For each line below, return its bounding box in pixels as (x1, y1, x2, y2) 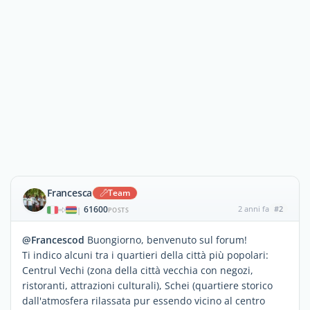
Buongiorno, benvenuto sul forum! (84, 233, 247, 246)
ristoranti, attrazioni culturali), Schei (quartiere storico (22, 279, 273, 292)
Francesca (47, 186, 93, 199)
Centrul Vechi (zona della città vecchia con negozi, (22, 264, 253, 277)
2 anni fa (237, 203, 269, 214)
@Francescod (22, 233, 84, 246)
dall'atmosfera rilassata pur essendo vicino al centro (22, 294, 265, 307)
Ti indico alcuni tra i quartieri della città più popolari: (22, 248, 268, 262)
